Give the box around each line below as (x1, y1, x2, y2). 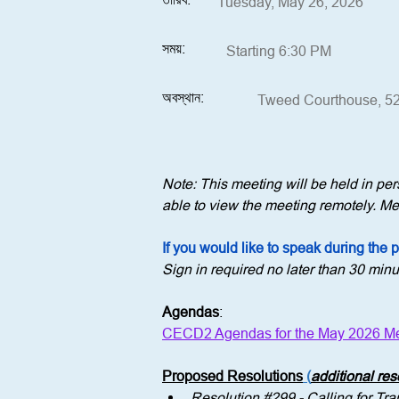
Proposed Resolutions (162, 368, 303, 384)
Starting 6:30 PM (226, 43, 331, 59)
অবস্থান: (162, 89, 204, 105)
